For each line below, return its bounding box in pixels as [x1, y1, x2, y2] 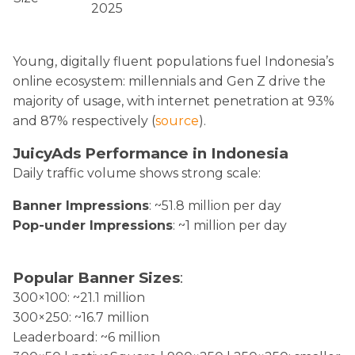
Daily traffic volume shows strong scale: [13, 165, 261, 181]
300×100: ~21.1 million [13, 289, 145, 305]
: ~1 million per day [173, 217, 287, 233]
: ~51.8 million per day [149, 197, 281, 213]
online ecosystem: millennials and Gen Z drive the [13, 73, 326, 89]
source [155, 113, 199, 128]
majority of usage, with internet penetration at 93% [13, 93, 334, 109]
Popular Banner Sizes [13, 268, 180, 287]
